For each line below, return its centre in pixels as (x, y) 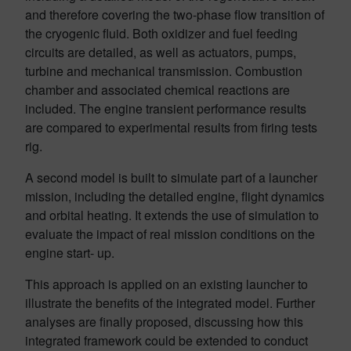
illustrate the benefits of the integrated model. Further (170, 303)
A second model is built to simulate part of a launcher (171, 177)
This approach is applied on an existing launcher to (166, 284)
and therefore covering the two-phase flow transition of (175, 14)
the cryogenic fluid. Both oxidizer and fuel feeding (161, 33)
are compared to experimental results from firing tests (171, 127)
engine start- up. (70, 253)
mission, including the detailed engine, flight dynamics (175, 196)
